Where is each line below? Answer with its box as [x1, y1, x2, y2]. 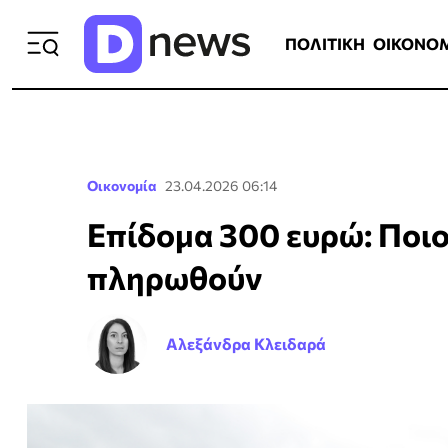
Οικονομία [87, 177, 157, 194]
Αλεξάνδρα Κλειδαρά [166, 334, 326, 353]
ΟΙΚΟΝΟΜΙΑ [305, 18, 397, 36]
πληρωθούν [87, 257, 262, 297]
